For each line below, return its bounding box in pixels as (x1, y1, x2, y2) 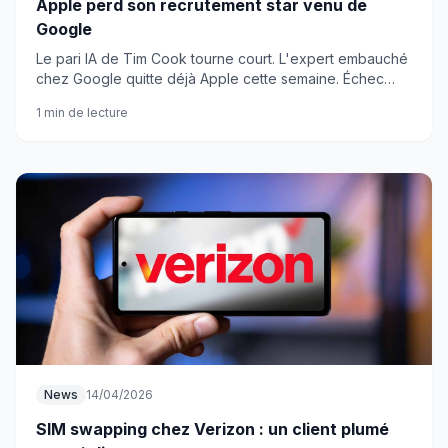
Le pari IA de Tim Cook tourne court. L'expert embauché (36, 50, 408, 67)
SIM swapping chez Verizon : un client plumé (36, 419, 389, 439)
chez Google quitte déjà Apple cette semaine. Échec (36, 70, 384, 87)
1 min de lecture (36, 105, 128, 120)
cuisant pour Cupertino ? (36, 90, 197, 107)
